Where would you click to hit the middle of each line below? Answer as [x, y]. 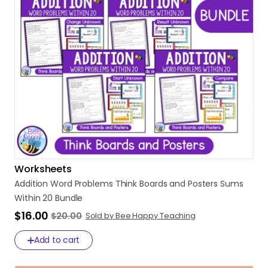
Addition [31, 184]
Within [28, 198]
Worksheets [43, 169]
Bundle [69, 198]
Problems [94, 184]
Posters [203, 184]
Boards [153, 184]
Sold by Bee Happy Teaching [141, 216]
